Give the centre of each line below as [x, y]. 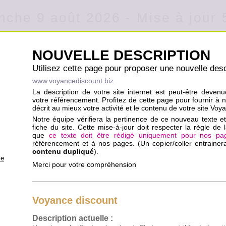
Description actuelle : [73, 218]
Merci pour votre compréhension [84, 164]
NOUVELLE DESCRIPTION [121, 55]
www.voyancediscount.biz [73, 81]
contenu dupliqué [63, 151]
